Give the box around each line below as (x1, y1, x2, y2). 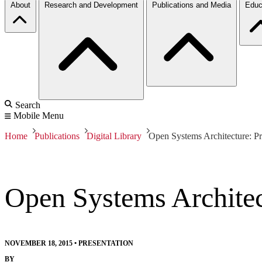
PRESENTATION (78, 239, 133, 247)
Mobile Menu (13, 110, 64, 120)
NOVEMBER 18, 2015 (5, 239, 73, 247)
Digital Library (87, 130, 142, 141)
